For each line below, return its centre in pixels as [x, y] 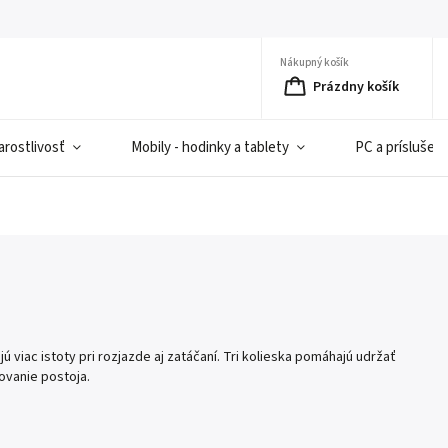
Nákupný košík [314, 62]
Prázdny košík [356, 86]
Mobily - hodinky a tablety [210, 147]
